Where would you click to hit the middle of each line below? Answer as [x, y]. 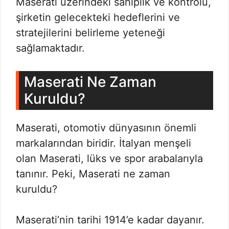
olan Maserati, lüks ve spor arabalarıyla [109, 158]
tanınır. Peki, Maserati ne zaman [93, 174]
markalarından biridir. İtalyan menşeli [104, 143]
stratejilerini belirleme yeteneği [90, 33]
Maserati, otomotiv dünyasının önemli [106, 128]
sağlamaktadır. [50, 48]
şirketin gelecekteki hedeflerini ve [98, 17]
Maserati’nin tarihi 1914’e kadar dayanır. [110, 220]
